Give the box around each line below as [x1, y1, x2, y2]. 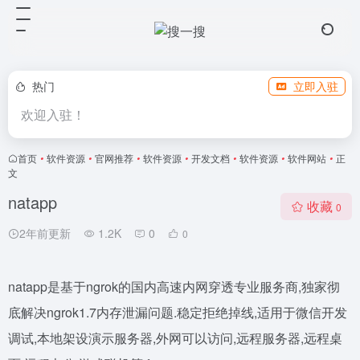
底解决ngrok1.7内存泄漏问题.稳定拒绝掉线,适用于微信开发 [8, 303, 347, 321]
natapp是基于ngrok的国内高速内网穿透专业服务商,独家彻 [8, 277, 340, 296]
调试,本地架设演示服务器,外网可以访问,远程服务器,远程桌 [8, 329, 342, 347]
